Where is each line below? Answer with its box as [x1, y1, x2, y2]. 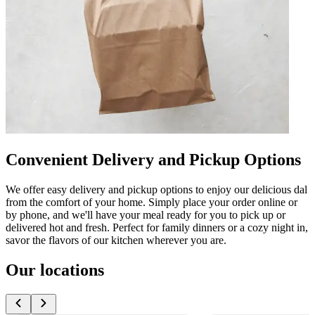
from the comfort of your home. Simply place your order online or [6, 195, 297, 208]
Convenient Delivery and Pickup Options [6, 150, 301, 169]
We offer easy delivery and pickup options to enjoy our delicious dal [6, 183, 307, 195]
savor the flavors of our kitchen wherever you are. [6, 233, 226, 246]
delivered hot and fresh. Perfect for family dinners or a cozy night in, [6, 221, 308, 233]
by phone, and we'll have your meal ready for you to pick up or [6, 208, 285, 221]
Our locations [6, 260, 104, 279]
